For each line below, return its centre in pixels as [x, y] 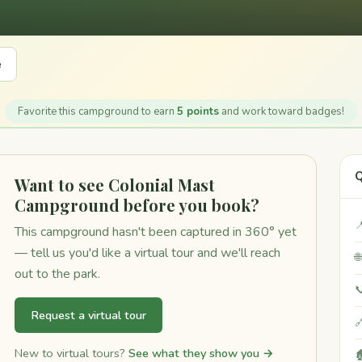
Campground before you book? [137, 205]
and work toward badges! [282, 112]
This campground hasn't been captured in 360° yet [155, 232]
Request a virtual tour [88, 315]
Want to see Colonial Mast [114, 185]
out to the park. [57, 274]
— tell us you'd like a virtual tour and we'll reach [147, 253]
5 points [198, 112]
